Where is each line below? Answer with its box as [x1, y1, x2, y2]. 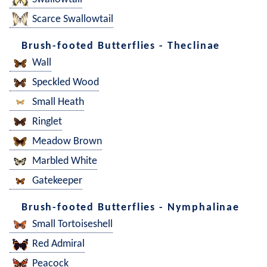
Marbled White [32, 156, 97, 167]
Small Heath [32, 97, 84, 108]
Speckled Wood [32, 77, 99, 89]
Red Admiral [32, 238, 85, 250]
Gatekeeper [32, 175, 82, 187]
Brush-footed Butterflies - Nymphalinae [21, 201, 240, 213]
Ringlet [32, 116, 62, 128]
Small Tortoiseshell [32, 219, 113, 231]
